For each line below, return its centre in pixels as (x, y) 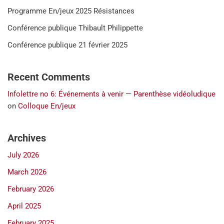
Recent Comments (49, 77)
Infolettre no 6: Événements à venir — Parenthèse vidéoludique (111, 94)
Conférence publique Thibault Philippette (75, 28)
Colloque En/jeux (47, 106)
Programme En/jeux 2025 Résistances (71, 11)
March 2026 (27, 172)
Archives (27, 138)
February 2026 (31, 189)
